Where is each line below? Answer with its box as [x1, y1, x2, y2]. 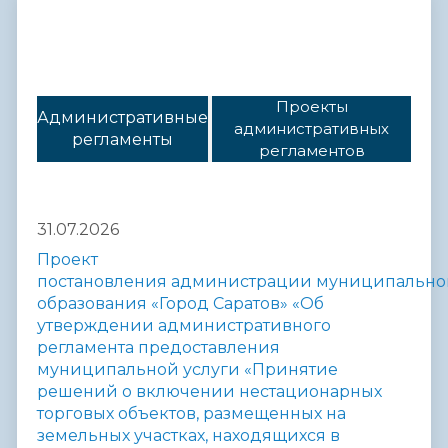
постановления [37, 271, 171, 291]
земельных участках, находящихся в [37, 425, 340, 445]
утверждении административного [37, 315, 331, 335]
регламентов [258, 141, 365, 161]
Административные [37, 108, 208, 128]
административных [234, 119, 389, 139]
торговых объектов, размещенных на [37, 403, 346, 423]
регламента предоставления [37, 337, 280, 357]
